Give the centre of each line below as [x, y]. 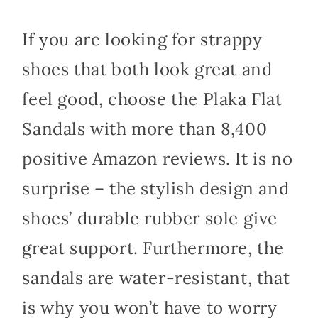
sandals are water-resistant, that [156, 278]
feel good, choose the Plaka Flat [152, 99]
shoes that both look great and [147, 70]
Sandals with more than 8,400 [145, 129]
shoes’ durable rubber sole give [150, 219]
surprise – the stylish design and [156, 189]
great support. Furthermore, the [153, 248]
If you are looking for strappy [142, 40]
